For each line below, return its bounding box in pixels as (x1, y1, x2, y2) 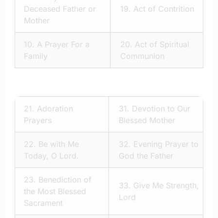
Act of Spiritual (135, 39, 189, 50)
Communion (120, 51, 164, 61)
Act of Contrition (131, 4, 194, 14)
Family (24, 51, 48, 61)
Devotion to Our (132, 104, 190, 114)
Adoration (37, 104, 73, 114)
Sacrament (24, 198, 63, 208)
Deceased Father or (24, 4, 96, 14)
